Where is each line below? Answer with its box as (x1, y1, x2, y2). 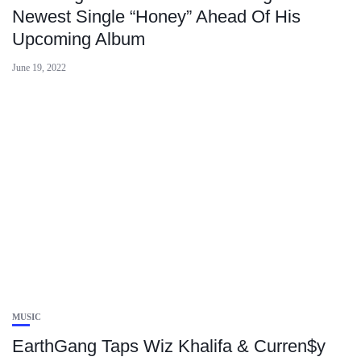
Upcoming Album (12, 29, 145, 49)
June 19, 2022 (12, 62, 66, 73)
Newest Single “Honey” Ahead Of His (12, 6, 301, 27)
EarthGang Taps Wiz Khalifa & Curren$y (12, 336, 326, 356)
